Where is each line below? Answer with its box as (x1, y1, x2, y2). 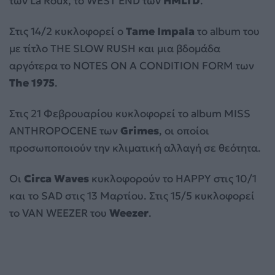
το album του (195, 25, 260, 39)
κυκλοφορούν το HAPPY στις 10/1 (89, 172, 257, 186)
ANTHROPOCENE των (9, 124, 120, 138)
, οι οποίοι (159, 124, 209, 138)
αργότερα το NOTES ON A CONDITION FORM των (9, 59, 254, 73)
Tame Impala (126, 25, 195, 39)
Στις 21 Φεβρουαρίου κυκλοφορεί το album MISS (9, 107, 250, 121)
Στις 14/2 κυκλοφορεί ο (9, 25, 126, 39)
